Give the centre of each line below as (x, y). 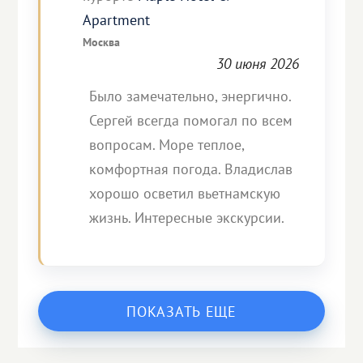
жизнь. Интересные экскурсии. (187, 218)
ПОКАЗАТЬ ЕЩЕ (181, 312)
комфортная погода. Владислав (191, 169)
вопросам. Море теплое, (167, 145)
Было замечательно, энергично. (190, 96)
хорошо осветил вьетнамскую (185, 193)
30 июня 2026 (257, 64)
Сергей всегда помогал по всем (191, 120)
